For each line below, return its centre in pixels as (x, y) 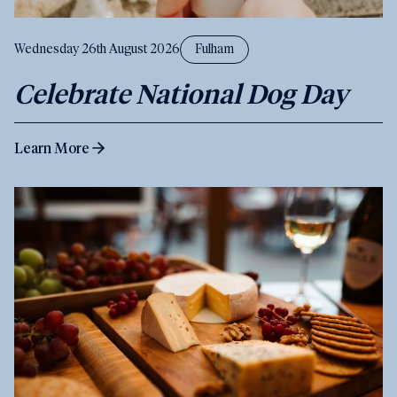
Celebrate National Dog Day (181, 93)
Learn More (52, 148)
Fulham (214, 50)
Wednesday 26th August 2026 (97, 49)
